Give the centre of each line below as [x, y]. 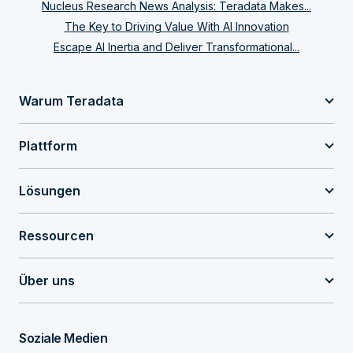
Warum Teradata [71, 101]
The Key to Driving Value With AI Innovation [176, 26]
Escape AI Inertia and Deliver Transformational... [176, 47]
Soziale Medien [63, 338]
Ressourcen [56, 236]
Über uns [47, 281]
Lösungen [50, 191]
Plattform [48, 146]
